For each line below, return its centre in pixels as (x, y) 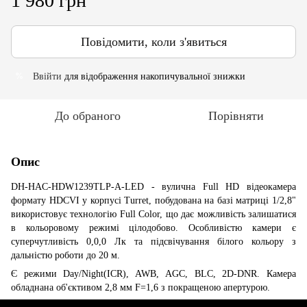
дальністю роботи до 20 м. (65, 255)
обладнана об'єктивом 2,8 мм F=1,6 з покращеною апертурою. (140, 287)
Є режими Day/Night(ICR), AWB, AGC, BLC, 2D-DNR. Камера (153, 273)
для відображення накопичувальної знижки (153, 76)
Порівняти (236, 115)
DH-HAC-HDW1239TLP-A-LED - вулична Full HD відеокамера (153, 186)
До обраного (88, 115)
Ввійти (47, 76)
